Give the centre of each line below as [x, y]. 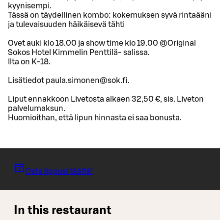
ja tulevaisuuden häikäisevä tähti [66, 24]
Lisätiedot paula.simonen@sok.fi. [69, 80]
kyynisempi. [30, 6]
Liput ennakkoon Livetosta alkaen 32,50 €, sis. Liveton [106, 99]
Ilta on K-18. [29, 62]
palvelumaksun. [37, 108]
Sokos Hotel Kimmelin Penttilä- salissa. [79, 52]
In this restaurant [63, 210]
